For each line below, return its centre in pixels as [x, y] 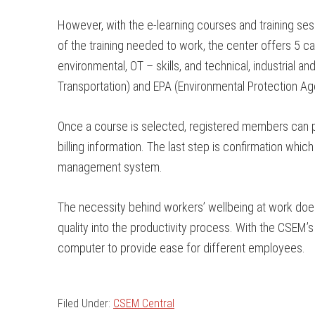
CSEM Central [144, 303]
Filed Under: [85, 303]
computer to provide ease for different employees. [181, 248]
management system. [110, 167]
